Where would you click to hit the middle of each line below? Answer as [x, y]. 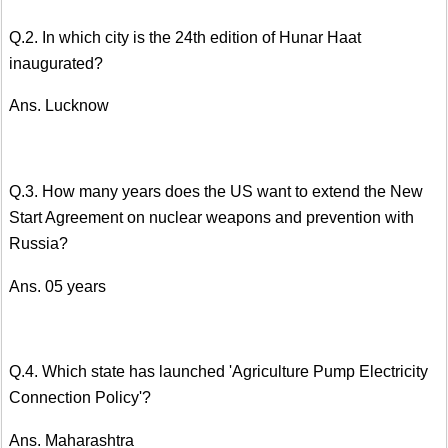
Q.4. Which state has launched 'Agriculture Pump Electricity [218, 372]
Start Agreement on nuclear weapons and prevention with [211, 217]
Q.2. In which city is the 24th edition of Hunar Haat [185, 37]
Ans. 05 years [57, 286]
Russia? [38, 243]
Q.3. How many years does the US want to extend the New [216, 191]
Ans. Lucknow [59, 106]
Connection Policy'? [80, 398]
